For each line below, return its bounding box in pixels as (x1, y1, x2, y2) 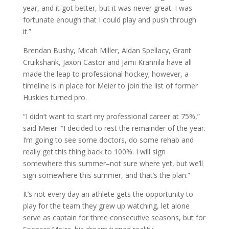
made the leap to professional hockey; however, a (22, 68, 189, 79)
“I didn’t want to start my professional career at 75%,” (22, 111, 200, 121)
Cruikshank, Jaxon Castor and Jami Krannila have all (22, 57, 192, 67)
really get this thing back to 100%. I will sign (22, 146, 166, 156)
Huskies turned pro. (22, 92, 87, 102)
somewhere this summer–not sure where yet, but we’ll (22, 158, 203, 168)
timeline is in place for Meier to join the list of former (22, 80, 198, 90)
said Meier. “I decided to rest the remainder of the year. (22, 123, 205, 133)
